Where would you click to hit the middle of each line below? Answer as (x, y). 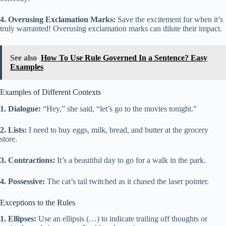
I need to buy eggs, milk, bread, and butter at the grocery (118, 130)
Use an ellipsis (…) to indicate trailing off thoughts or (122, 219)
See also (23, 58)
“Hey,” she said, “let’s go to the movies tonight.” (119, 108)
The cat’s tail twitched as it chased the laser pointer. (127, 181)
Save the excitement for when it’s (169, 19)
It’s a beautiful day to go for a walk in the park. (130, 160)
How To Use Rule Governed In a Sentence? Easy (124, 58)
